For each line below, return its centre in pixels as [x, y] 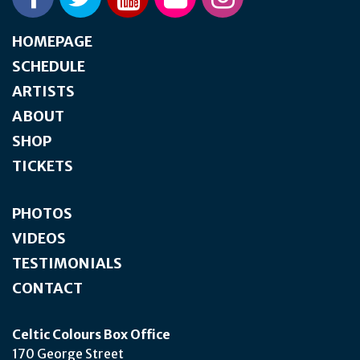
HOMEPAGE [52, 41]
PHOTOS [42, 213]
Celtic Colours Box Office [91, 334]
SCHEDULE [49, 66]
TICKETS [43, 166]
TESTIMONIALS [67, 263]
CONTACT [47, 288]
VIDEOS [39, 238]
